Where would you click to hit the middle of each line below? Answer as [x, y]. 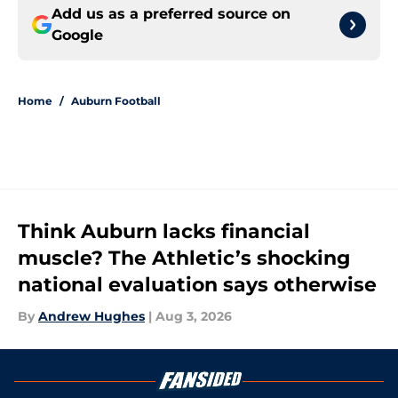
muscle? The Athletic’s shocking [184, 259]
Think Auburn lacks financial [164, 232]
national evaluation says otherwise [197, 285]
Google [77, 36]
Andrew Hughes [92, 317]
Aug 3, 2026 [194, 317]
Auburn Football [116, 101]
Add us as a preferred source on [171, 14]
